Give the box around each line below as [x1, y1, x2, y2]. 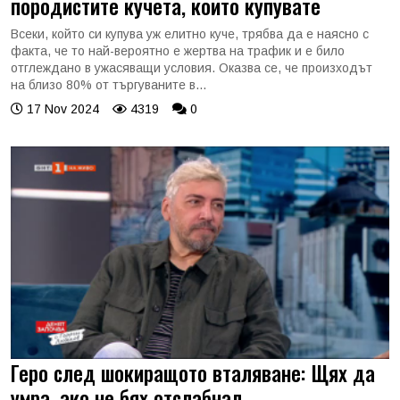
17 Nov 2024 [23, 101, 99, 116]
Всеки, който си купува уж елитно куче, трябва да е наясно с [11, 26, 369, 41]
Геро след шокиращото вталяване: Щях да [11, 357, 375, 388]
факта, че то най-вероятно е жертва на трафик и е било [11, 43, 345, 58]
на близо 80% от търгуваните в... [11, 77, 206, 92]
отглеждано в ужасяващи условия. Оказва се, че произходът [11, 60, 372, 75]
